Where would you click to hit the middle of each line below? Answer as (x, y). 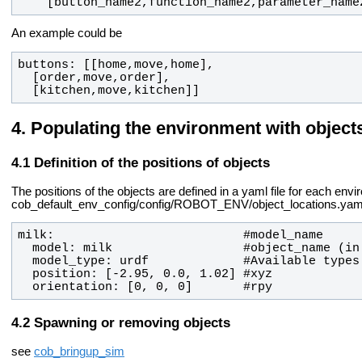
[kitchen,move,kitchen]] (116, 91)
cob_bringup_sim (79, 351)
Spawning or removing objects (132, 322)
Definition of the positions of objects (152, 162)
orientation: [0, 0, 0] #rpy (152, 287)
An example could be (67, 34)
